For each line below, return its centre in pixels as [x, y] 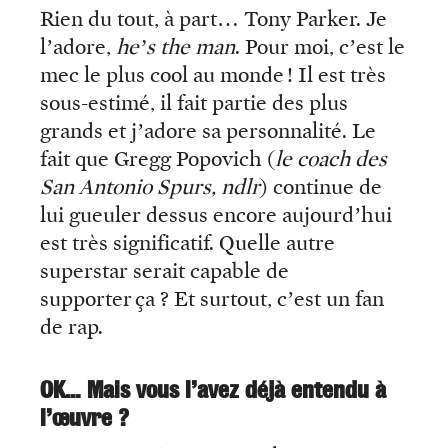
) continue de [321, 186]
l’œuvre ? [84, 418]
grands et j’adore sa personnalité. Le [208, 130]
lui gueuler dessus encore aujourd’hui [216, 214]
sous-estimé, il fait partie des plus [194, 102]
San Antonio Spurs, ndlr [150, 186]
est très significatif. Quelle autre [187, 242]
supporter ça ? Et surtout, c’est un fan [212, 298]
